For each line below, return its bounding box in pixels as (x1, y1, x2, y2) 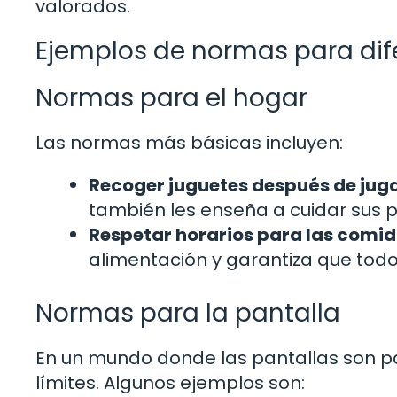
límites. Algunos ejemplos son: (35, 370, 305, 395)
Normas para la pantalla (35, 295, 340, 331)
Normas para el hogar (35, 80, 307, 115)
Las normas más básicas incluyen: (35, 129, 343, 155)
